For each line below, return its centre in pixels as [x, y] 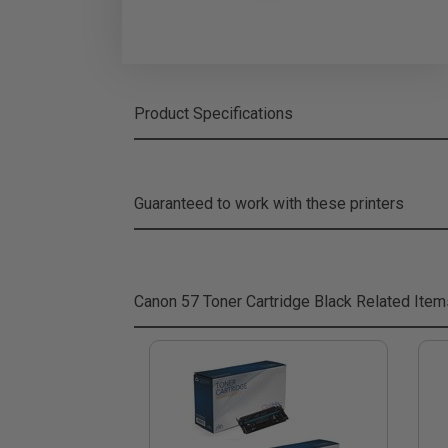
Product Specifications [213, 113]
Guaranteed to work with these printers [269, 203]
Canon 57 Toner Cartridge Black [243, 301]
